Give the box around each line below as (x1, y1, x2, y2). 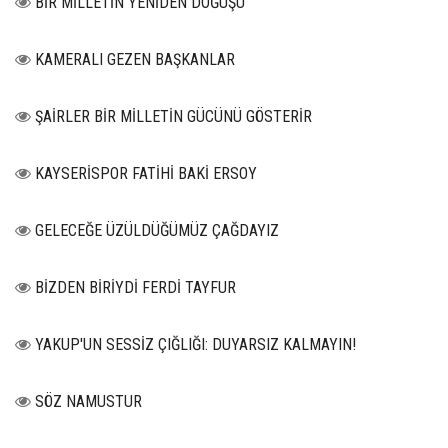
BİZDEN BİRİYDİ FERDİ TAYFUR (35, 278, 236, 298)
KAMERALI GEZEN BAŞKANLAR (35, 50, 235, 70)
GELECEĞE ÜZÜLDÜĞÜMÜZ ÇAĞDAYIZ (35, 221, 279, 241)
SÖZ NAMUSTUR (35, 392, 142, 412)
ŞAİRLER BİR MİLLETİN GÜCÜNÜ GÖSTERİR (35, 107, 312, 127)
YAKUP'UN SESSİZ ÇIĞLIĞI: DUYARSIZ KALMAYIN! (35, 335, 356, 355)
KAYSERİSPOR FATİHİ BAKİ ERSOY (35, 164, 257, 184)
